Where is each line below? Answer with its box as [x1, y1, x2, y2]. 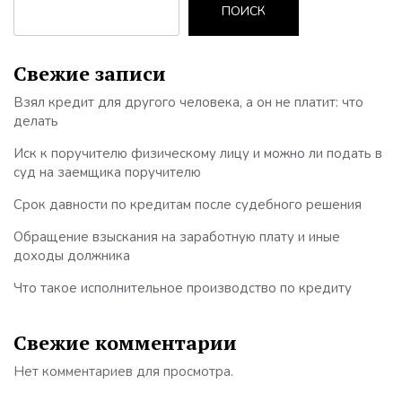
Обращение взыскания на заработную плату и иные [13, 227, 340, 246]
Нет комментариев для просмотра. [13, 362, 233, 380]
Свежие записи [13, 59, 166, 86]
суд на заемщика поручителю [13, 162, 201, 181]
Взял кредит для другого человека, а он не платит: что [13, 92, 363, 111]
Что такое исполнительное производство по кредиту [13, 278, 352, 297]
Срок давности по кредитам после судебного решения [13, 195, 362, 214]
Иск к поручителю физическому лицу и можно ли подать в [13, 144, 382, 162]
